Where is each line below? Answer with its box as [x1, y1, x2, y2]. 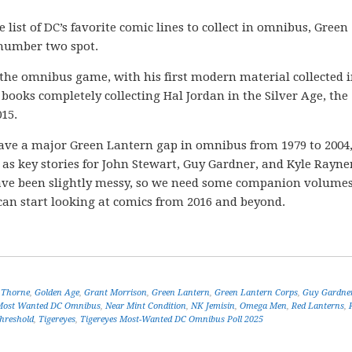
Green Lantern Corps [214, 288, 298, 298]
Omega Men [240, 301, 287, 311]
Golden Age [35, 288, 79, 298]
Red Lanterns [291, 301, 344, 311]
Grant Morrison [84, 288, 147, 298]
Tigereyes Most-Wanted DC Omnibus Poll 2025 [80, 314, 263, 324]
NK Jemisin [191, 301, 235, 311]
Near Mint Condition [105, 301, 186, 311]
